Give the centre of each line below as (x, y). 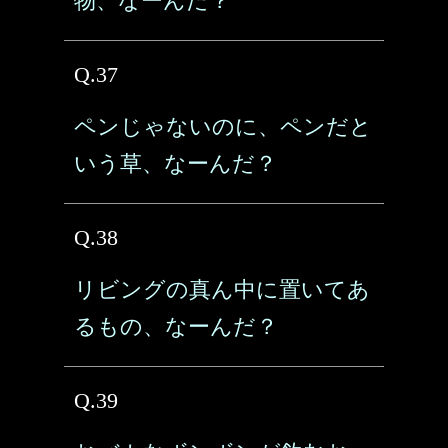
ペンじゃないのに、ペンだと (223, 126)
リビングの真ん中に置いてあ (222, 289)
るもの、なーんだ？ (176, 326)
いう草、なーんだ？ (175, 163)
